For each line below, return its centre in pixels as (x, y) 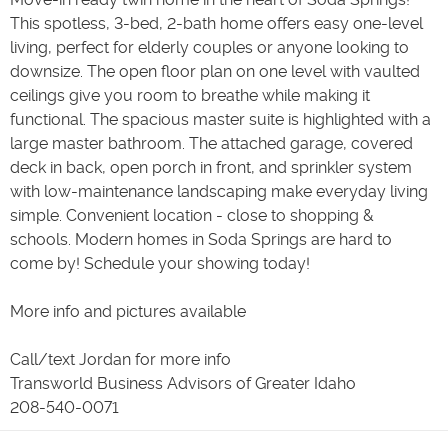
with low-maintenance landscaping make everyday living (219, 191)
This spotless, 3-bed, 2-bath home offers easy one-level (216, 23)
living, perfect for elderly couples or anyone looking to (209, 47)
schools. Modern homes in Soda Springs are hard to (201, 239)
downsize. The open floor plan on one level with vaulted (215, 71)
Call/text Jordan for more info (120, 359)
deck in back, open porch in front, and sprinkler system (211, 167)
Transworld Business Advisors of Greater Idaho (183, 383)
